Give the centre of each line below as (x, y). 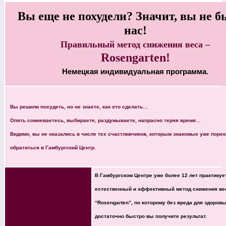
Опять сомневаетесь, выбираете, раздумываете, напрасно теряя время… (105, 120)
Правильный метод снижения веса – (135, 44)
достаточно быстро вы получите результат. (151, 216)
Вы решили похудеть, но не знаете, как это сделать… (79, 106)
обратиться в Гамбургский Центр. (53, 147)
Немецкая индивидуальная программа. (135, 71)
